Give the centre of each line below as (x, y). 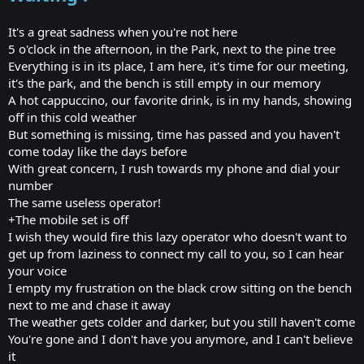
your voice (37, 270)
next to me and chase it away (89, 304)
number (30, 185)
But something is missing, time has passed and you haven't (174, 134)
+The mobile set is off (68, 219)
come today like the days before (97, 151)
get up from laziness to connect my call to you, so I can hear (176, 253)
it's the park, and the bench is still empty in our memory (165, 82)
